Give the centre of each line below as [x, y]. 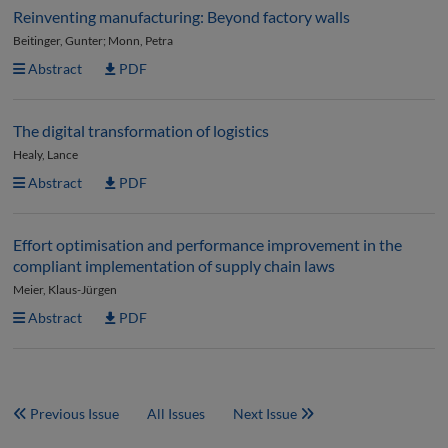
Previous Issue [73, 413]
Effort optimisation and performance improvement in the [207, 244]
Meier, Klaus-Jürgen [65, 289]
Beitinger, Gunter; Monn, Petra [93, 40]
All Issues [176, 413]
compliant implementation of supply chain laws [174, 265]
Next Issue [266, 413]
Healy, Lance [45, 154]
